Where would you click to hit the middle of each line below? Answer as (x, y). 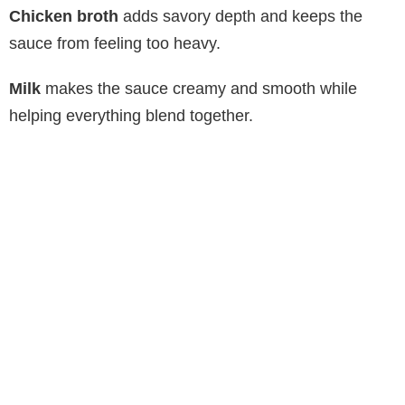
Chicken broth (64, 16)
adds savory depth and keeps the (240, 16)
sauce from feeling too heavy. (115, 43)
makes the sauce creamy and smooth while (199, 88)
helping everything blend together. (131, 115)
